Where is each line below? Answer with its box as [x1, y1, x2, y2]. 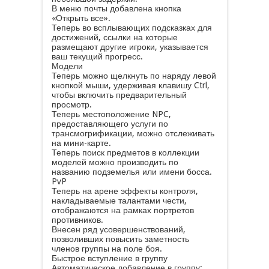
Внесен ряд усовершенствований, [51, 225, 186, 234]
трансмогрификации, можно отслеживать [51, 128, 214, 138]
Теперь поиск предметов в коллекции [51, 148, 199, 157]
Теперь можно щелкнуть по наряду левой [51, 71, 216, 80]
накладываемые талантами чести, [51, 196, 187, 205]
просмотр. [51, 100, 92, 109]
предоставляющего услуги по [51, 119, 168, 128]
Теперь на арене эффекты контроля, [51, 186, 198, 196]
